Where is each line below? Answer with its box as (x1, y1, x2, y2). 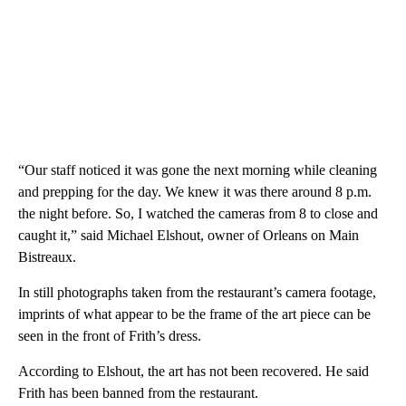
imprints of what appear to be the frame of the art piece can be (18, 305, 371, 322)
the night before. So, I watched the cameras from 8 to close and (18, 205, 378, 221)
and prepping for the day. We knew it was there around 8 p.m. (18, 183, 372, 199)
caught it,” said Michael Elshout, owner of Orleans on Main (18, 227, 359, 243)
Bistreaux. (18, 248, 76, 265)
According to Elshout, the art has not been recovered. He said (18, 362, 369, 379)
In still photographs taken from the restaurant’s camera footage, (18, 284, 376, 300)
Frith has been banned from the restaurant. (18, 384, 258, 401)
